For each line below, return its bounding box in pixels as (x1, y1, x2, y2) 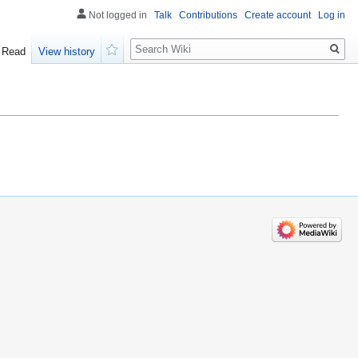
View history (38, 46, 96, 58)
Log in (318, 10, 345, 21)
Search (129, 31, 183, 50)
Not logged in (89, 10, 147, 21)
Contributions (179, 10, 237, 21)
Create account (245, 10, 311, 21)
